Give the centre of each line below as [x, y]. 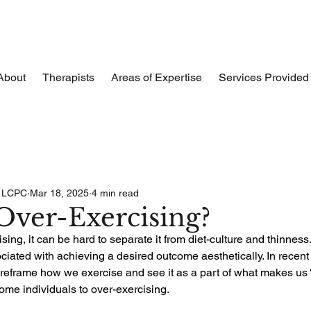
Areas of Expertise [157, 77]
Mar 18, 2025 [59, 193]
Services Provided [264, 77]
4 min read [115, 193]
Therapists [68, 77]
